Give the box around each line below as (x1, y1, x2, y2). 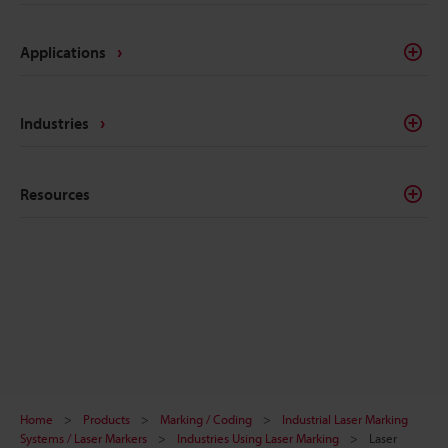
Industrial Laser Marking (282, 411, 408, 428)
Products (83, 411, 130, 428)
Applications (20, 41, 106, 62)
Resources (20, 184, 90, 205)
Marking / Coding (160, 411, 252, 428)
